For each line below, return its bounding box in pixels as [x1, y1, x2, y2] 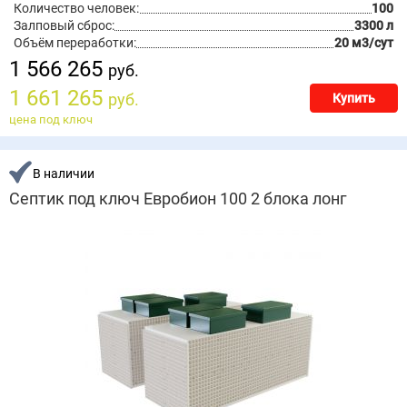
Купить [333, 91, 375, 105]
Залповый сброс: [14, 18, 114, 33]
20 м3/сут [334, 35, 393, 50]
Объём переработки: [14, 35, 136, 50]
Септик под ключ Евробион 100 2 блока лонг [9, 190, 347, 208]
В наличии [33, 166, 94, 181]
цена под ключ [9, 113, 93, 126]
